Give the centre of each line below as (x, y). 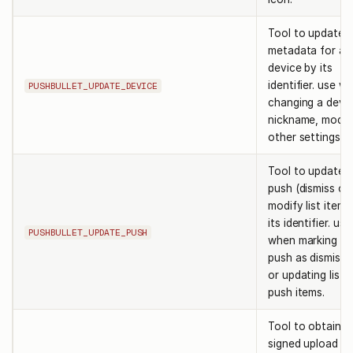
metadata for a (307, 50)
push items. (297, 292)
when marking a (307, 240)
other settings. (305, 137)
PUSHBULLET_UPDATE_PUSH (88, 233)
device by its (301, 67)
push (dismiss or (308, 188)
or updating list (306, 275)
